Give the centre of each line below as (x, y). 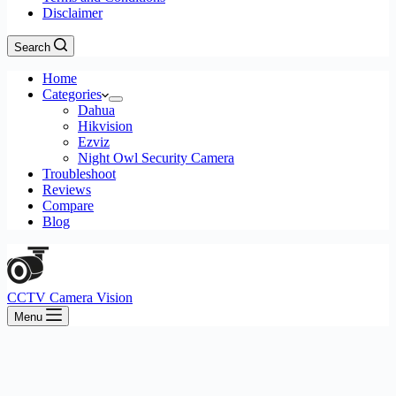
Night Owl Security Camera (156, 158)
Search (32, 47)
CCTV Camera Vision (70, 297)
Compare (68, 206)
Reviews (67, 190)
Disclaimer (72, 13)
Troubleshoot (79, 174)
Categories (72, 94)
